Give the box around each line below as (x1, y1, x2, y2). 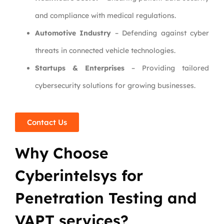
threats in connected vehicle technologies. (35, 46, 175, 55)
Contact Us (27, 117, 67, 127)
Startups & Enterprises (35, 63, 124, 73)
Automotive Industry (35, 28, 111, 38)
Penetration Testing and (15, 188, 196, 208)
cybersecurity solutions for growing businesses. (35, 81, 195, 90)
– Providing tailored (124, 63, 209, 73)
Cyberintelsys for (15, 166, 143, 185)
